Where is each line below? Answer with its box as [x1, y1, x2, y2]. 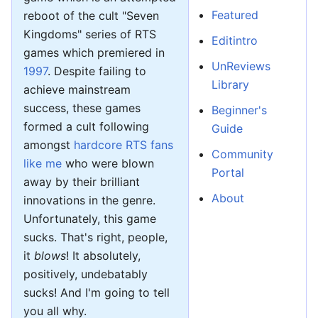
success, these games [23, 101, 141, 116]
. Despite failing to [48, 64, 146, 79]
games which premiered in [23, 45, 165, 60]
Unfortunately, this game [23, 212, 156, 226]
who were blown [62, 156, 154, 171]
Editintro [212, 33, 258, 48]
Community [212, 147, 273, 162]
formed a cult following [23, 119, 149, 134]
